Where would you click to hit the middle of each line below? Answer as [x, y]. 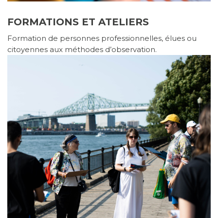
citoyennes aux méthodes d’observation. [82, 50]
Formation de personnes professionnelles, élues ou [102, 38]
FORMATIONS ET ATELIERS [78, 22]
